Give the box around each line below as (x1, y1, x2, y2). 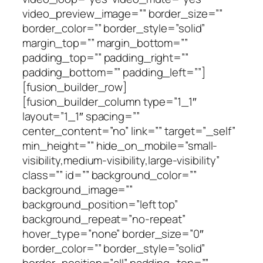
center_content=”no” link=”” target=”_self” (22, 123, 235, 139)
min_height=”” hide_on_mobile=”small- (22, 137, 218, 153)
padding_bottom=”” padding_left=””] (22, 64, 205, 80)
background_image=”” (22, 181, 133, 197)
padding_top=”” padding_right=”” (22, 49, 188, 65)
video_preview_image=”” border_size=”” (22, 5, 223, 21)
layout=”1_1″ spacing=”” (22, 108, 140, 124)
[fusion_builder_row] (22, 79, 127, 95)
